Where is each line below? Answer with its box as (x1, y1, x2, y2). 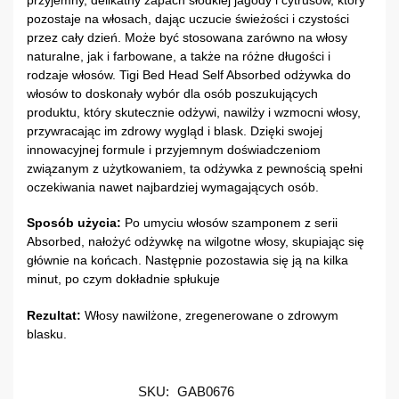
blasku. (27, 326, 67, 341)
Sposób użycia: (27, 216, 121, 231)
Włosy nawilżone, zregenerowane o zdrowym (81, 307, 338, 322)
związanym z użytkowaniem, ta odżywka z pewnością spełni (27, 160, 362, 175)
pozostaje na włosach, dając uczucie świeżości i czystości (27, 11, 349, 26)
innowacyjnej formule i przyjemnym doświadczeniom (27, 142, 321, 157)
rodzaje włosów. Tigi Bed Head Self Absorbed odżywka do (27, 67, 351, 82)
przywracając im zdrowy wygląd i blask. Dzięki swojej (27, 123, 322, 138)
